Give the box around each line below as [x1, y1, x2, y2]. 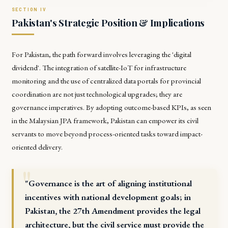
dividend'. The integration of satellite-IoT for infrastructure [11, 62, 186, 72]
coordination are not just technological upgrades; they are [11, 89, 182, 99]
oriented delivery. [11, 141, 63, 152]
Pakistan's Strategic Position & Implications [11, 16, 205, 29]
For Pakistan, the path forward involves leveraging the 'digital [11, 49, 191, 59]
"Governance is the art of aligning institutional [25, 177, 192, 189]
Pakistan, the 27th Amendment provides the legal [25, 205, 201, 216]
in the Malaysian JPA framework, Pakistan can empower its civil [11, 115, 198, 125]
